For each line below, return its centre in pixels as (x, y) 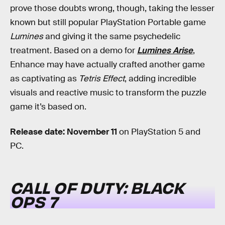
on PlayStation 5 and (159, 132)
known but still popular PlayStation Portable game (108, 23)
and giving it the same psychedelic (112, 37)
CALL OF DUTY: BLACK (97, 187)
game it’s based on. (48, 107)
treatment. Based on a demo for (74, 51)
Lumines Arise (165, 51)
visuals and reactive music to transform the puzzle (108, 93)
